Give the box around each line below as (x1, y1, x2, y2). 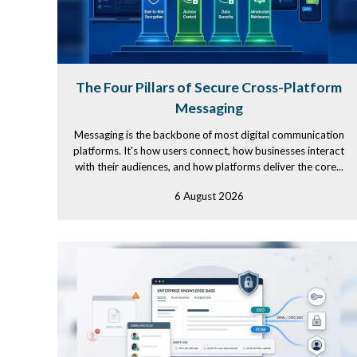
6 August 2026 (174, 190, 244, 202)
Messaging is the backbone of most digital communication (73, 128, 344, 141)
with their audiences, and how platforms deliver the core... (74, 160, 343, 173)
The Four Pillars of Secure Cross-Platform (76, 79, 342, 96)
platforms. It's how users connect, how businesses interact (73, 144, 344, 157)
